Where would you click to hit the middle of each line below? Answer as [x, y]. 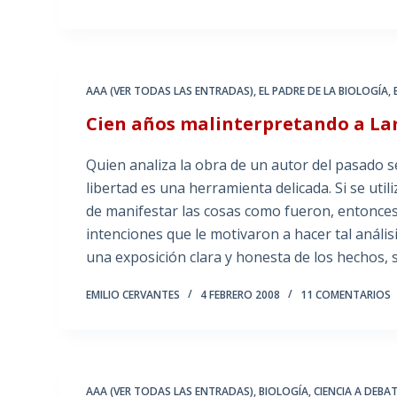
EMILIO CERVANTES [133, 295]
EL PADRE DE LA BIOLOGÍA [324, 91]
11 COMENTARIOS [346, 295]
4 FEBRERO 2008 [241, 295]
